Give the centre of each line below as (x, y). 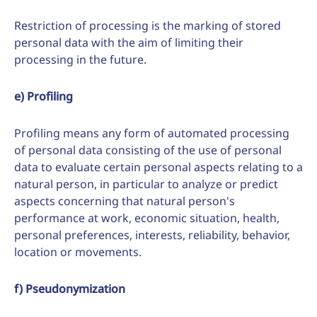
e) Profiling (44, 96)
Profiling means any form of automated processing (152, 133)
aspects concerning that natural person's (125, 201)
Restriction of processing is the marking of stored (148, 25)
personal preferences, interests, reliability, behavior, (152, 235)
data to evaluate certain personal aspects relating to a (158, 167)
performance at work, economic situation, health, (147, 218)
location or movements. (78, 252)
